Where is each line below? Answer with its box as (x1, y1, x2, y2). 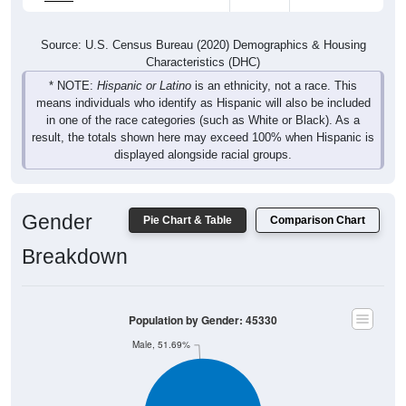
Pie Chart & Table (143, 197, 232, 210)
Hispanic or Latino (97, 62, 191, 76)
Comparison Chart (270, 197, 365, 210)
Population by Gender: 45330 (129, 295, 277, 311)
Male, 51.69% (131, 321, 190, 333)
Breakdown (22, 227, 128, 252)
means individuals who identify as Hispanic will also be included (35, 79, 371, 93)
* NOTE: (49, 62, 97, 76)
